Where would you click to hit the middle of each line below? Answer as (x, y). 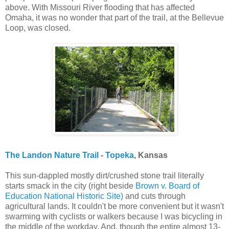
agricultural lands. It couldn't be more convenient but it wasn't (114, 206)
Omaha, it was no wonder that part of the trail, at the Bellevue (114, 17)
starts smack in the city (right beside (70, 186)
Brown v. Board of (167, 186)
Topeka (120, 155)
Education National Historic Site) (64, 196)
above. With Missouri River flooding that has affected (100, 7)
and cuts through (154, 196)
